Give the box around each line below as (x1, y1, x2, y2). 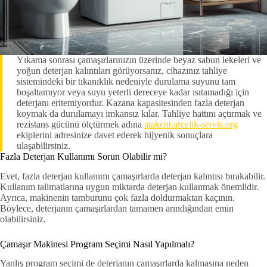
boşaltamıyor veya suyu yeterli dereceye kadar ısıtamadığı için (17, 86, 249, 97)
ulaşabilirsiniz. (17, 140, 70, 151)
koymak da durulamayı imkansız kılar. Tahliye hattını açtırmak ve (17, 108, 262, 119)
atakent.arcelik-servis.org (144, 119, 238, 129)
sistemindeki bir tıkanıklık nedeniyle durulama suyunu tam (17, 76, 235, 86)
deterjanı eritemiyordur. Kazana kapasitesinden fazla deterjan (17, 97, 244, 108)
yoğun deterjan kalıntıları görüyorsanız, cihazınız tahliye (17, 65, 227, 76)
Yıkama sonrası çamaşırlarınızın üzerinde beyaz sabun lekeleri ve (17, 54, 261, 65)
